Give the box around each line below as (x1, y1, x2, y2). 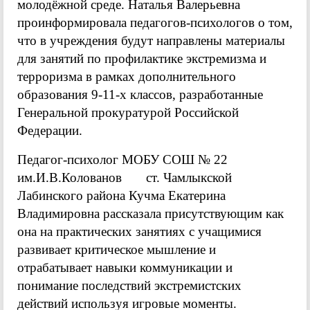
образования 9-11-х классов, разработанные (17, 86, 263, 102)
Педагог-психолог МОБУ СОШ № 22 (17, 152, 228, 167)
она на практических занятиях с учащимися (17, 224, 262, 239)
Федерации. (17, 122, 82, 138)
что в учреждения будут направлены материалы (17, 33, 285, 48)
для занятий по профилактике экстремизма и (17, 51, 266, 66)
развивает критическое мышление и (17, 241, 216, 257)
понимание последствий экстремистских (17, 277, 241, 293)
